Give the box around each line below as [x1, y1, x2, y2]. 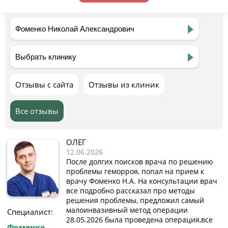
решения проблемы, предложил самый [66, 195, 204, 205]
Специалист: [7, 207, 53, 217]
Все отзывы [15, 106, 59, 116]
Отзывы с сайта [15, 79, 73, 90]
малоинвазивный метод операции [66, 205, 188, 215]
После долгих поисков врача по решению [66, 157, 213, 166]
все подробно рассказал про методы [66, 186, 195, 195]
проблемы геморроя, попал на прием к [66, 166, 204, 176]
